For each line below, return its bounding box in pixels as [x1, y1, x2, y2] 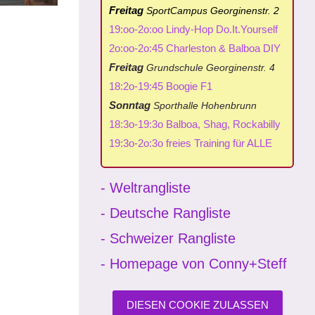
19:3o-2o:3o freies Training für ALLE [109, 137, 272, 149]
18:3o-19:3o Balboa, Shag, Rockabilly [109, 118, 281, 130]
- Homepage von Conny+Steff [101, 256, 287, 271]
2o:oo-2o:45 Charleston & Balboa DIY [109, 42, 281, 54]
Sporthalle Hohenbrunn [150, 100, 257, 111]
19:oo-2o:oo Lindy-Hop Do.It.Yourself [109, 23, 278, 35]
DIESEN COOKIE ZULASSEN [126, 299, 269, 311]
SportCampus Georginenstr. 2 [146, 5, 279, 16]
